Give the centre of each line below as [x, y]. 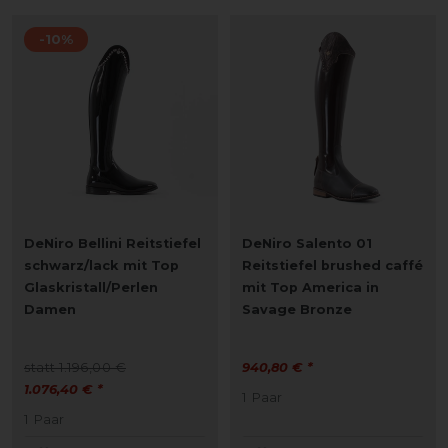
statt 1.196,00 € [75, 367]
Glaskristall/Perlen [91, 287]
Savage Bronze [297, 309]
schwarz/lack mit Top [101, 265]
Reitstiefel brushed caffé [332, 265]
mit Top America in [310, 287]
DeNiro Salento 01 [307, 243]
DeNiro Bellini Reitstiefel [112, 243]
